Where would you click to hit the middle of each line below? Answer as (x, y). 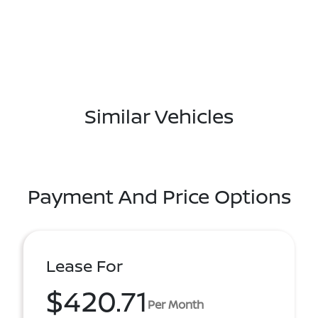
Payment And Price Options (159, 196)
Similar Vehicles (159, 116)
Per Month (176, 304)
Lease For (84, 266)
